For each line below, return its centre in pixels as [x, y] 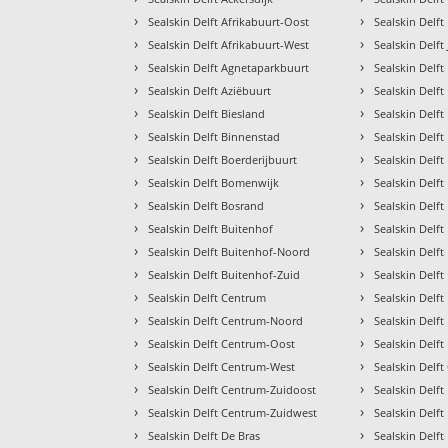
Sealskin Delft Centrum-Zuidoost [232, 389]
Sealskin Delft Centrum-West [222, 366]
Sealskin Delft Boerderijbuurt [223, 159]
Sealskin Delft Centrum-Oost [222, 343]
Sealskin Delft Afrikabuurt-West [229, 44]
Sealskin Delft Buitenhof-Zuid [224, 274]
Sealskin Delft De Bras [204, 435]
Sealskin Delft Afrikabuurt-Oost [229, 21]
